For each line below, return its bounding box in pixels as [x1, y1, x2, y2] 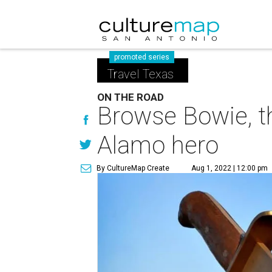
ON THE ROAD [97, 91, 165, 103]
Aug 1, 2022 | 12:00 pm [191, 164, 268, 172]
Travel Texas [107, 67, 174, 81]
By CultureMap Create [97, 164, 170, 172]
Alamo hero [97, 131, 219, 160]
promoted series [114, 53, 170, 61]
